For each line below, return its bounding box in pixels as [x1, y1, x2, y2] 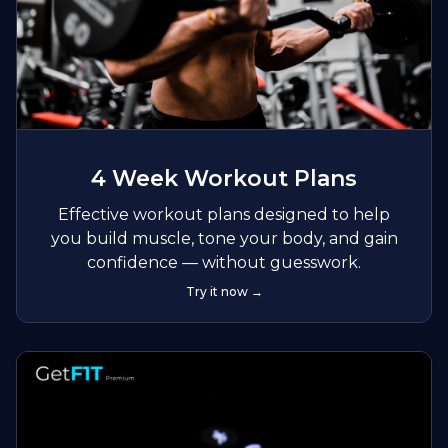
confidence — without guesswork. [87, 252, 361, 272]
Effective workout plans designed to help [58, 204, 390, 224]
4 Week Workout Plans [91, 164, 357, 192]
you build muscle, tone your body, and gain [50, 228, 398, 248]
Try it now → [185, 283, 263, 299]
